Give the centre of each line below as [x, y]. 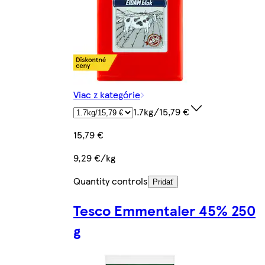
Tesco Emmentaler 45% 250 [164, 210]
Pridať [163, 182]
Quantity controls [111, 180]
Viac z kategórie [107, 94]
